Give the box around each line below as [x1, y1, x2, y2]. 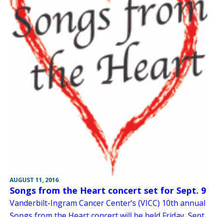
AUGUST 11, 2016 [10, 175, 59, 184]
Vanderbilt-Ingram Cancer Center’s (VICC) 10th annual [10, 197, 205, 208]
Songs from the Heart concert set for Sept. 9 [10, 184, 206, 196]
